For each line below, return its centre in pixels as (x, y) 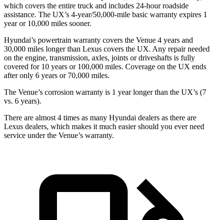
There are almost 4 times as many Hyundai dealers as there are (100, 117)
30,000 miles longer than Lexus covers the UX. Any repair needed (107, 49)
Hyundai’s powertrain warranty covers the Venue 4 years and (98, 40)
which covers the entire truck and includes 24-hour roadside (96, 5)
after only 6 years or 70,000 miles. (57, 75)
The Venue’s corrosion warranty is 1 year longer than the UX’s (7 (105, 92)
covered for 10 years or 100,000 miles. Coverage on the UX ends (105, 66)
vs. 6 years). (23, 101)
